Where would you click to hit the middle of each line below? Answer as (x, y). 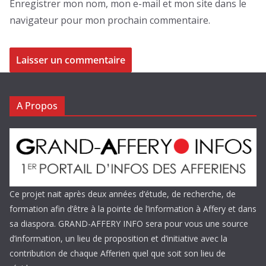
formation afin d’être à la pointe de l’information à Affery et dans (133, 209)
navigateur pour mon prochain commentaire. (110, 20)
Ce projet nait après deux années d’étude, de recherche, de (123, 194)
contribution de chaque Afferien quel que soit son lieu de (118, 254)
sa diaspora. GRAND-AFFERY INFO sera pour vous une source (129, 224)
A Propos (37, 106)
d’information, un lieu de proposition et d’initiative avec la (118, 239)
